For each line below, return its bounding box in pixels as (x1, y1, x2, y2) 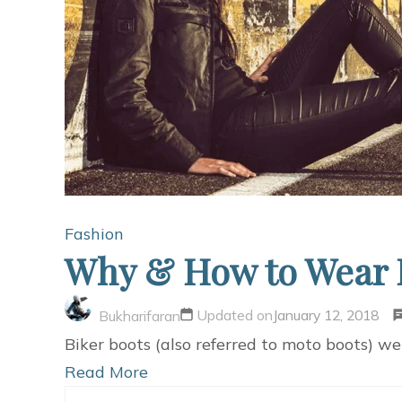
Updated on (197, 306, 273, 324)
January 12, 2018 (273, 306, 379, 324)
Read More (65, 362, 148, 382)
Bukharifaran (99, 307, 180, 325)
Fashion (65, 223, 124, 244)
